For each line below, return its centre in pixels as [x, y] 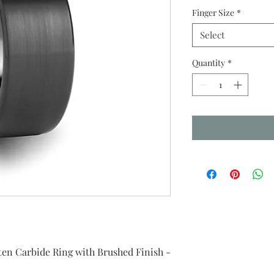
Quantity [209, 63]
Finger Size [213, 13]
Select [212, 35]
